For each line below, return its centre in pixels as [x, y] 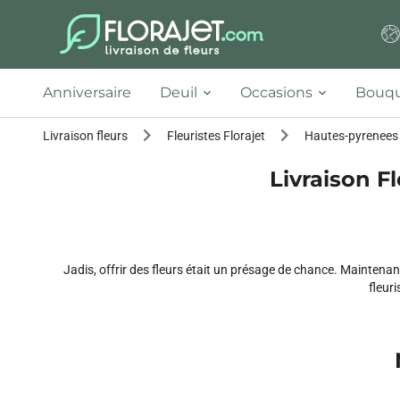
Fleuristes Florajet [216, 136]
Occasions [276, 92]
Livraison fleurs [85, 136]
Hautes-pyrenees [351, 136]
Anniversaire [87, 92]
